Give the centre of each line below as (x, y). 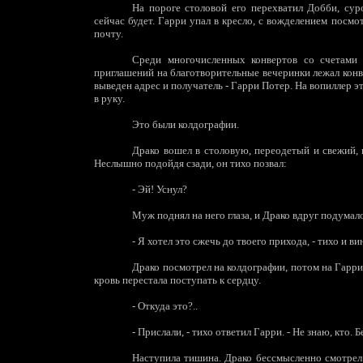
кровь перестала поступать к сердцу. (177, 280)
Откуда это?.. (167, 306)
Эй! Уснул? (162, 189)
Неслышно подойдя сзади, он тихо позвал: (190, 163)
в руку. (109, 98)
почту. (109, 34)
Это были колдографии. (186, 124)
